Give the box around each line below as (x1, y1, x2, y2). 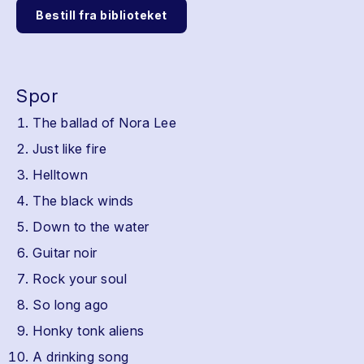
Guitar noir (32, 245, 97, 261)
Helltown (32, 167, 88, 183)
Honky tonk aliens (32, 323, 145, 339)
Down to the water (32, 219, 149, 235)
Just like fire (32, 141, 106, 157)
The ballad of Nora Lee (32, 115, 176, 131)
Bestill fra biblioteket (36, 8, 167, 22)
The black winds (32, 193, 134, 209)
